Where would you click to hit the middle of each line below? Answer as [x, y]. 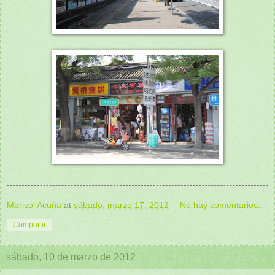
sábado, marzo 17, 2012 [121, 205]
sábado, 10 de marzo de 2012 [71, 257]
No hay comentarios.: [222, 205]
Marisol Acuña [34, 205]
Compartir [29, 225]
